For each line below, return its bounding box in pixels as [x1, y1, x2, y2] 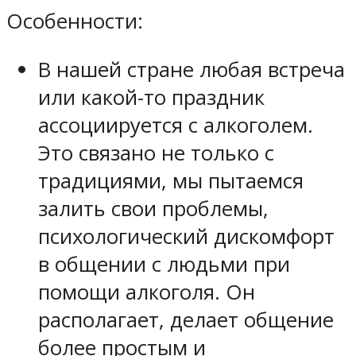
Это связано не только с [38, 138, 274, 167]
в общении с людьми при [38, 250, 290, 278]
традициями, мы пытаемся [38, 166, 304, 195]
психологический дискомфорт [38, 222, 335, 250]
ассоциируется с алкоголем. [38, 110, 313, 139]
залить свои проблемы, [38, 194, 269, 222]
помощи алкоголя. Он [38, 277, 255, 306]
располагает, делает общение [38, 305, 334, 334]
